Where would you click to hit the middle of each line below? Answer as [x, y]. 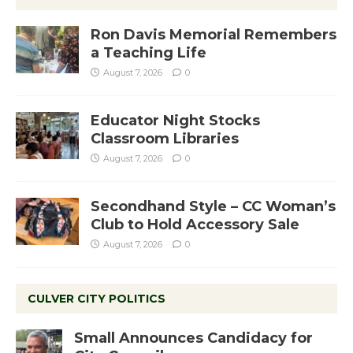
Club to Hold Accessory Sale [195, 224]
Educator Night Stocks [175, 120]
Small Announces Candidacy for [193, 338]
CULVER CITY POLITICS [97, 298]
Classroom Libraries [165, 138]
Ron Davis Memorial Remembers [214, 34]
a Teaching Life [149, 52]
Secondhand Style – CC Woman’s [213, 206]
